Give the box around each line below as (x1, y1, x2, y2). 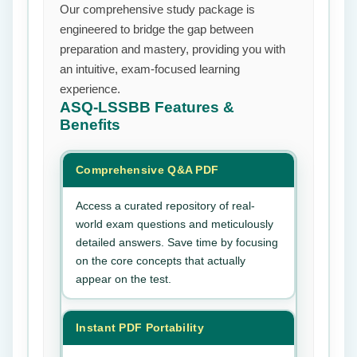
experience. (60, 82, 120, 96)
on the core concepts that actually (76, 254, 245, 267)
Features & (155, 99, 234, 116)
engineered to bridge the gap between (60, 22, 253, 36)
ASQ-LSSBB (60, 99, 155, 116)
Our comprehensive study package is (60, 2, 255, 16)
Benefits (60, 116, 120, 133)
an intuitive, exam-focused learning (60, 62, 240, 76)
